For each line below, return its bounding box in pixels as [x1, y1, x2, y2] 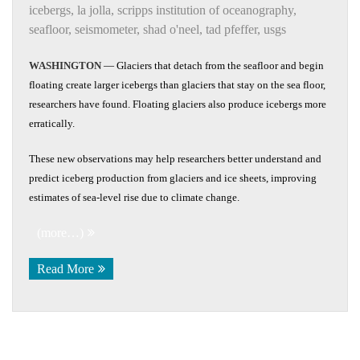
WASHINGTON [29, 59, 104, 72]
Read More [37, 261, 94, 276]
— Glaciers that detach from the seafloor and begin [104, 59, 324, 72]
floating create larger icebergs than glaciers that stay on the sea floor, [29, 78, 325, 91]
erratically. [29, 117, 77, 129]
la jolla [77, 2, 111, 17]
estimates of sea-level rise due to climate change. [29, 190, 239, 203]
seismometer [75, 22, 137, 36]
